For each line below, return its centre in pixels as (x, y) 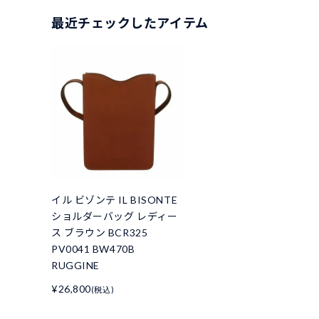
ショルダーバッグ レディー (115, 216)
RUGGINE (75, 266)
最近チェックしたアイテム (130, 22)
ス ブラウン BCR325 (100, 233)
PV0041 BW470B (93, 249)
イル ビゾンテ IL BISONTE (115, 200)
